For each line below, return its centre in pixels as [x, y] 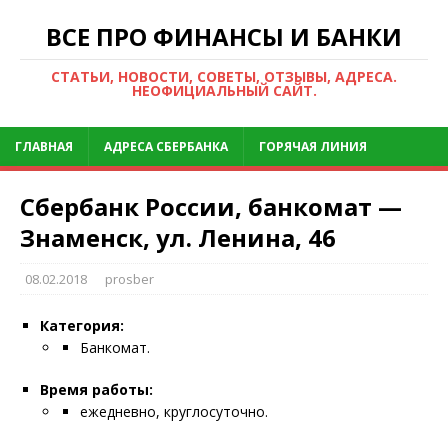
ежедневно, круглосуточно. [174, 411]
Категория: [82, 325]
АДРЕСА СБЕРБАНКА [166, 146]
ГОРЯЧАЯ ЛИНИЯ [313, 146]
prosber [129, 279]
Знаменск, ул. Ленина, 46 [178, 237]
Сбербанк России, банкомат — [211, 206]
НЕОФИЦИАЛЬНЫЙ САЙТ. [224, 90]
